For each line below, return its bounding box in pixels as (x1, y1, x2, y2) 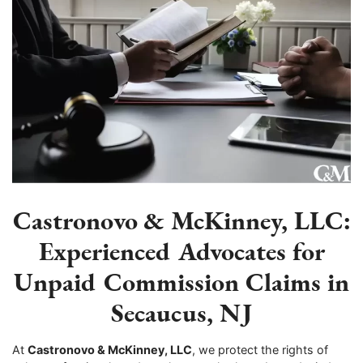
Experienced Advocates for (38, 233, 325, 268)
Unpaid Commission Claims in (14, 263, 349, 299)
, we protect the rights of (192, 343, 328, 357)
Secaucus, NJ (111, 294, 252, 330)
